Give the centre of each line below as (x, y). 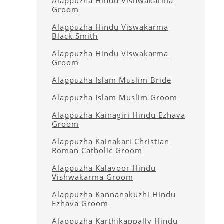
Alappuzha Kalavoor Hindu (104, 168)
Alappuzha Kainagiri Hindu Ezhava (119, 115)
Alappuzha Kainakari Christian (111, 141)
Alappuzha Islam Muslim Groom (115, 97)
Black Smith (75, 36)
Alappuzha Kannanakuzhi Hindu (114, 194)
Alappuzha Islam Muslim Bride (112, 80)
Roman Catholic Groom (97, 150)
